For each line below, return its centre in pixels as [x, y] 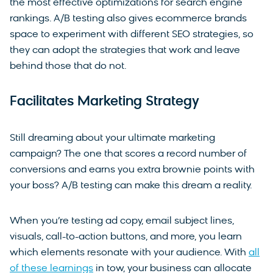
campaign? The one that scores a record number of [128, 154]
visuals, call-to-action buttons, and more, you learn [126, 237]
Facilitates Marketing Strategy [105, 102]
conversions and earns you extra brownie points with [132, 170]
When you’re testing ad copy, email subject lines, [122, 222]
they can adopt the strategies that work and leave [125, 51]
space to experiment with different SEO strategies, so [132, 35]
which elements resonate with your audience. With [129, 253]
